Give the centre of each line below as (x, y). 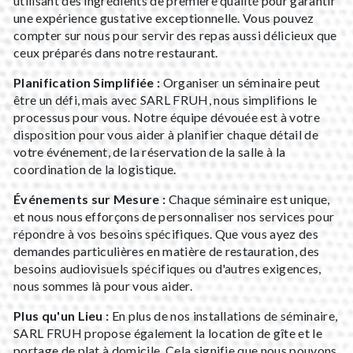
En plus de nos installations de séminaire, (223, 315)
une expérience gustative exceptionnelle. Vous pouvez (164, 17)
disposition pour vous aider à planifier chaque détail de (166, 134)
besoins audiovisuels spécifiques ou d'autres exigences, (167, 268)
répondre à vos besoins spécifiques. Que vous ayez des (166, 233)
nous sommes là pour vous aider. (103, 285)
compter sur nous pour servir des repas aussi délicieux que (175, 35)
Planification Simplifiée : (87, 82)
